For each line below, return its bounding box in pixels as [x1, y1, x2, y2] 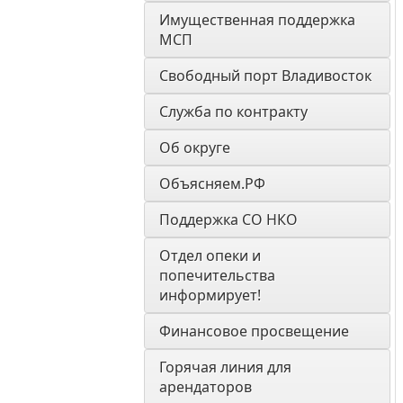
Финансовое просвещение [159, 321, 349, 341]
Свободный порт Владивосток [159, 66, 372, 85]
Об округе [159, 138, 230, 157]
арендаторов [159, 377, 252, 397]
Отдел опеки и [159, 246, 261, 265]
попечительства [159, 265, 275, 285]
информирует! [159, 285, 264, 305]
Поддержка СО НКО [159, 210, 298, 229]
